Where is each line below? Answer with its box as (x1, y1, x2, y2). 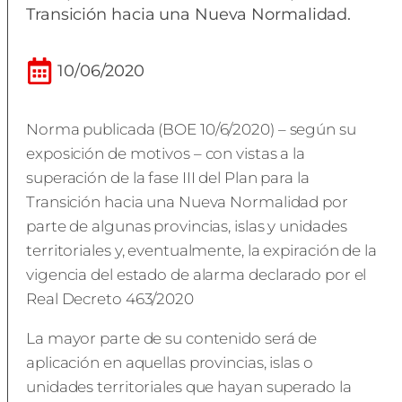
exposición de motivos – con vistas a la (26, 144, 306, 162)
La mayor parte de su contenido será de (26, 329, 318, 347)
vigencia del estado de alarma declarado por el (26, 266, 367, 284)
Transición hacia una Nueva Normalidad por (26, 193, 348, 211)
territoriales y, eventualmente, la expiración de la (26, 241, 377, 259)
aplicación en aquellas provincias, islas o (26, 354, 313, 371)
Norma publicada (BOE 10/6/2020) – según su (26, 120, 356, 138)
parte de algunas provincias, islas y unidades (26, 217, 347, 235)
